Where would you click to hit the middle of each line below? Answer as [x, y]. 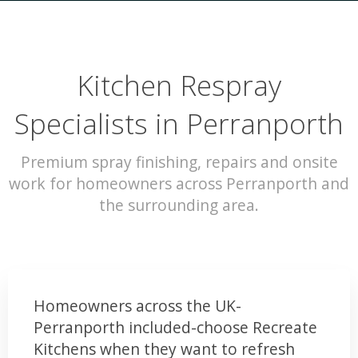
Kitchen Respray [179, 85]
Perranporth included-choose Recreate [175, 327]
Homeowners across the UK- [137, 305]
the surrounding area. [179, 205]
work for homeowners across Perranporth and [179, 183]
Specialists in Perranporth [179, 123]
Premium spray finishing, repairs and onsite [179, 161]
